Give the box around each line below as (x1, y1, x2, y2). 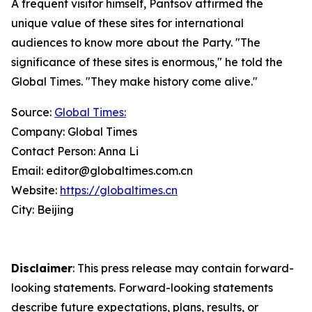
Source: (11, 105, 54, 119)
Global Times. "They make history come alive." (11, 75, 258, 88)
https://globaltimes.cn (60, 183, 178, 197)
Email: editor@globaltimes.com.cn (11, 164, 193, 178)
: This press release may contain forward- (72, 261, 294, 275)
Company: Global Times (11, 125, 137, 139)
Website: (11, 183, 60, 197)
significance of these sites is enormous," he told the (11, 55, 283, 69)
